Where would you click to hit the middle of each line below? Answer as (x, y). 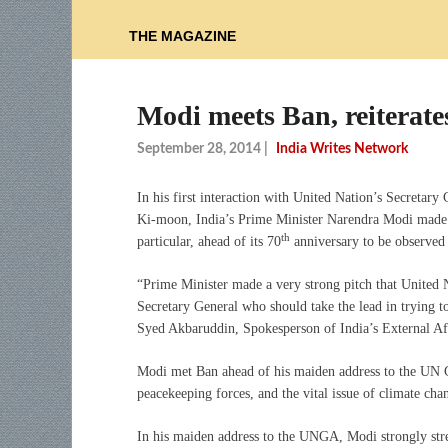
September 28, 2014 (199, 148)
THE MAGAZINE (182, 36)
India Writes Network (342, 148)
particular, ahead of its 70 (209, 241)
